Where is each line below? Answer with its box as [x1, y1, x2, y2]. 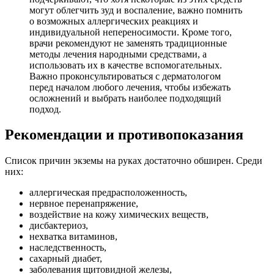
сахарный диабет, [29, 253, 102, 264]
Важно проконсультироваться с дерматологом [29, 70, 221, 81]
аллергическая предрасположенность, [29, 187, 187, 198]
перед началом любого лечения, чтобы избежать [29, 81, 231, 92]
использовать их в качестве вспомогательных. [29, 59, 222, 70]
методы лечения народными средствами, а [29, 48, 207, 59]
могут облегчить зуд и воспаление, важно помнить [29, 4, 242, 15]
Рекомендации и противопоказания [5, 127, 243, 143]
